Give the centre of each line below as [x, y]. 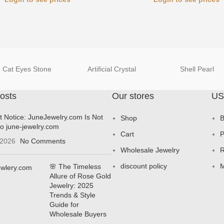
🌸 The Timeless [75, 166]
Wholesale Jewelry [150, 150]
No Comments [43, 141]
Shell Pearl [197, 69]
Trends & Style [72, 195]
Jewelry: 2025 [71, 185]
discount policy [144, 166]
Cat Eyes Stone [27, 69]
